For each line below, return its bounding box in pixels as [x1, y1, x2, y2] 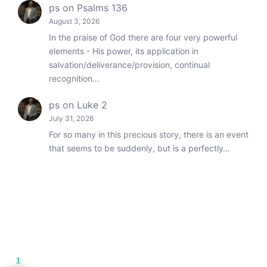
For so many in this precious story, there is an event [49, 129, 249, 139]
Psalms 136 [77, 1, 128, 14]
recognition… [49, 73, 100, 83]
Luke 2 [77, 98, 107, 111]
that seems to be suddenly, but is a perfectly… [49, 142, 230, 153]
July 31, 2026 [49, 113, 94, 123]
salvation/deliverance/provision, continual [49, 59, 210, 70]
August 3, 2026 [49, 16, 100, 26]
